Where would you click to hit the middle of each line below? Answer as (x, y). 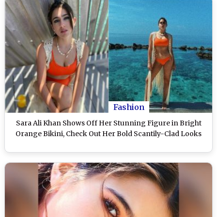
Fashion (129, 107)
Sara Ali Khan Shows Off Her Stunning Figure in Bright (108, 123)
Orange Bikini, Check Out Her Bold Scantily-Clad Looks (108, 133)
